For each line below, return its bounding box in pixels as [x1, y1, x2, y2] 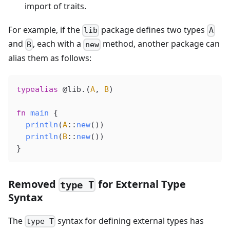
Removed [8, 177, 59, 191]
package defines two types [99, 24, 207, 36]
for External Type [95, 177, 186, 191]
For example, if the [8, 24, 82, 36]
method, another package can [100, 38, 220, 50]
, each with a [33, 38, 84, 50]
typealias [16, 84, 58, 94]
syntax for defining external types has [55, 215, 204, 226]
